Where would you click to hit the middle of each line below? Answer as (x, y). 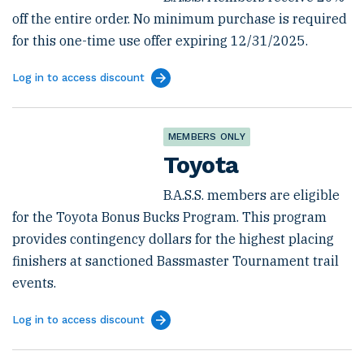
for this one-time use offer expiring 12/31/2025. (160, 41)
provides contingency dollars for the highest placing (173, 239)
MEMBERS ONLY (207, 136)
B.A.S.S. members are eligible (251, 195)
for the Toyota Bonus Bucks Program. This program (169, 217)
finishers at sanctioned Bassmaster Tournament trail (175, 261)
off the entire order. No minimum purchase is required (180, 19)
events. (34, 283)
